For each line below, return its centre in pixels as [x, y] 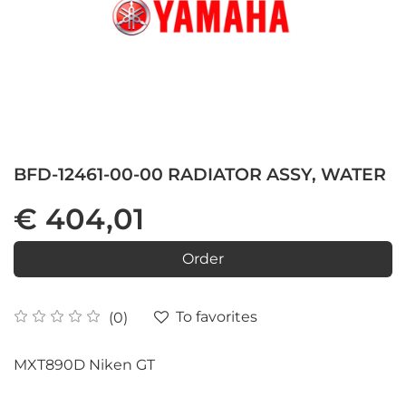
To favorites [217, 317]
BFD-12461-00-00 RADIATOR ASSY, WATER [200, 174]
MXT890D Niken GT [84, 365]
